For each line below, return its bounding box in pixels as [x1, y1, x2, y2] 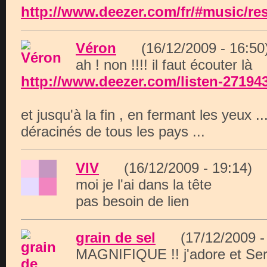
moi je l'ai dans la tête [76, 176, 212, 193]
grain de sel [76, 229, 156, 246]
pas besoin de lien [76, 193, 189, 209]
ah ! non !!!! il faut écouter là [76, 57, 252, 73]
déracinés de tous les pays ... [21, 123, 205, 139]
